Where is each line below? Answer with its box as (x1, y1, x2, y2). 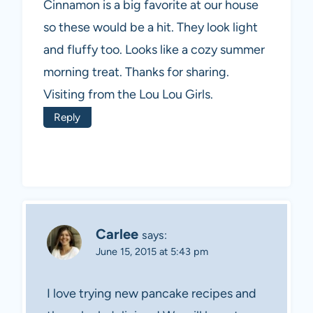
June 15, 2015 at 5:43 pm (96, 245, 208, 259)
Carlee (96, 226, 138, 243)
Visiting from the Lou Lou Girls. (43, 87, 213, 103)
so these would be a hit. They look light (43, 20, 258, 36)
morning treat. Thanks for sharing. (43, 64, 229, 80)
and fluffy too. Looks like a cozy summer (43, 42, 265, 58)
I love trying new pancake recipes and (47, 285, 256, 301)
